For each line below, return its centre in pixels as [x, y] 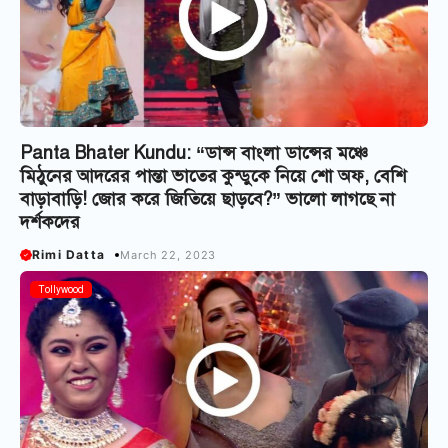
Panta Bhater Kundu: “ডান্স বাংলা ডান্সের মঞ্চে [194, 153]
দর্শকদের [50, 222]
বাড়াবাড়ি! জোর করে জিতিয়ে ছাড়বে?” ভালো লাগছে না [207, 199]
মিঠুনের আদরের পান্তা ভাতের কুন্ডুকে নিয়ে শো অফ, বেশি [213, 176]
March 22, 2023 [168, 254]
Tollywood [61, 290]
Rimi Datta [68, 255]
